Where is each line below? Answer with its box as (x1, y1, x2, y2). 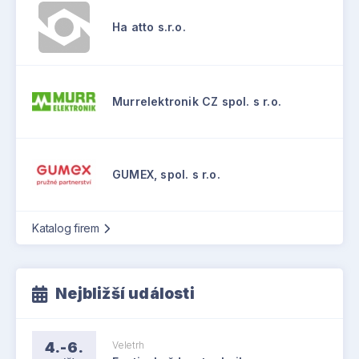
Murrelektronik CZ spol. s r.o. (112, 94, 281, 108)
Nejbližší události (55, 284, 195, 303)
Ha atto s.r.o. (112, 19, 186, 34)
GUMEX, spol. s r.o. (112, 167, 220, 181)
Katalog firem (32, 220, 99, 235)
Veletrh (112, 339, 144, 352)
